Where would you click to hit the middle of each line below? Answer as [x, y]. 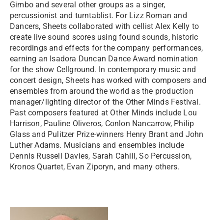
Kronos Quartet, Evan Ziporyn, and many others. [95, 167]
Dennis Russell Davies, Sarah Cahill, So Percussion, [101, 156]
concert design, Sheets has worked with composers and [108, 80]
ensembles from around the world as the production [102, 91]
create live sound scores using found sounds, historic [104, 37]
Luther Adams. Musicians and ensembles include [97, 145]
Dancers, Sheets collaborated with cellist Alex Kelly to [105, 26]
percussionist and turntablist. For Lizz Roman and [98, 15]
